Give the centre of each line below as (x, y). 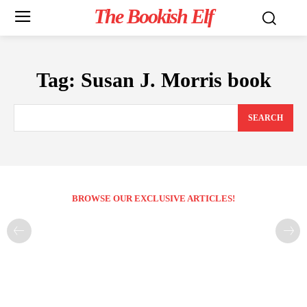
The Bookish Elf (153, 16)
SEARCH (266, 118)
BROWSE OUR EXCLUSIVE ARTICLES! (153, 199)
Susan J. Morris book (176, 80)
